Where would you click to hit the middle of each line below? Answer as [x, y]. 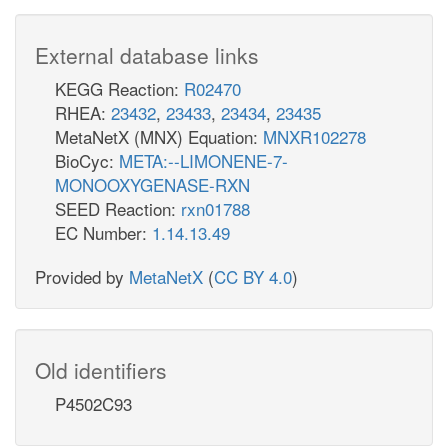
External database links [147, 54]
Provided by [82, 276]
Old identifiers [101, 369]
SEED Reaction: [118, 208]
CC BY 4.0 [253, 276]
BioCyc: [87, 160]
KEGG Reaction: [119, 88]
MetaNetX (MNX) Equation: [159, 136]
